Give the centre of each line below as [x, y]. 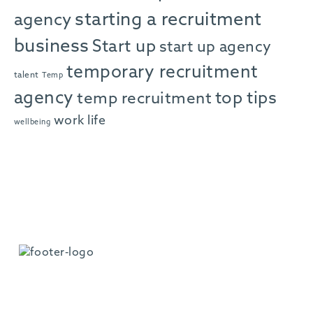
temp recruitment [145, 100]
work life [80, 121]
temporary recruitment [162, 73]
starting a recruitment [168, 21]
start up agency [215, 48]
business [52, 47]
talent [27, 76]
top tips [246, 99]
